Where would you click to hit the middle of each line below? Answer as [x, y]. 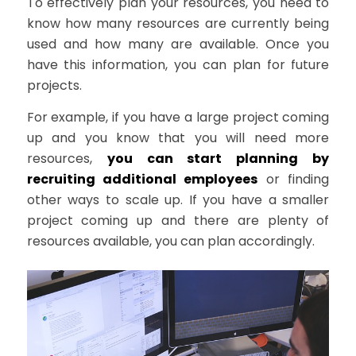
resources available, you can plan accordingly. [170, 241]
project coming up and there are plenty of [178, 220]
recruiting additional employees [142, 179]
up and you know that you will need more [178, 137]
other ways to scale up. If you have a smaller [178, 199]
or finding [294, 179]
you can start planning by [218, 158]
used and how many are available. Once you [178, 44]
